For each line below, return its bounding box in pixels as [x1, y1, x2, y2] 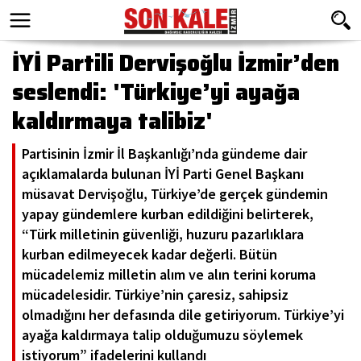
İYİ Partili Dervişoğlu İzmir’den [12, 45, 339, 81]
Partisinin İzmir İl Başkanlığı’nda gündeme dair [22, 144, 307, 163]
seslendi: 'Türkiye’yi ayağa [12, 74, 300, 110]
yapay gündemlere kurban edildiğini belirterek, [22, 205, 313, 223]
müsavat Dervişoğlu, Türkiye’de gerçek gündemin [22, 185, 328, 203]
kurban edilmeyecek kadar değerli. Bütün [22, 245, 277, 263]
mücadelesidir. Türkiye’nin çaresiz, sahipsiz [22, 285, 288, 304]
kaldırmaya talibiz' [12, 103, 213, 139]
